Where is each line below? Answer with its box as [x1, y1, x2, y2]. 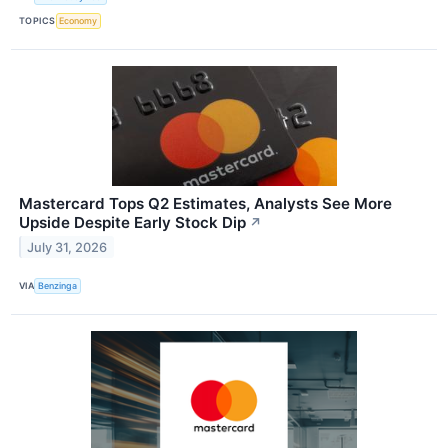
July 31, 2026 [27, 239, 108, 255]
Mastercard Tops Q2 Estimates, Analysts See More [19, 193, 392, 213]
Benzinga [38, 280, 78, 292]
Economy [59, 15, 98, 27]
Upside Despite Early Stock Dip [19, 212, 246, 232]
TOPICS [19, 15, 56, 27]
